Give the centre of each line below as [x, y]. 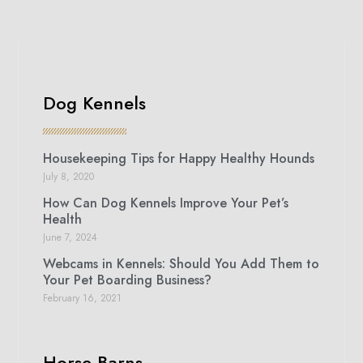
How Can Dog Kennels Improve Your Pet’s [166, 203]
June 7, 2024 [70, 237]
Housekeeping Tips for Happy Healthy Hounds [179, 158]
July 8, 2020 [69, 176]
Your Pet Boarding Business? [128, 280]
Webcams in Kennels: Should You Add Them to [181, 263]
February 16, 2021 [83, 298]
